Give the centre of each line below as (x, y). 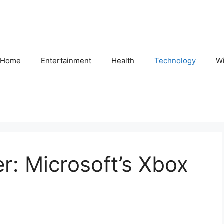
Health (123, 60)
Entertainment (66, 60)
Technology (175, 60)
